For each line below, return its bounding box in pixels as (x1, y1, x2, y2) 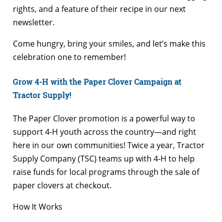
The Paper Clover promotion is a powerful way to (13, 112, 195, 124)
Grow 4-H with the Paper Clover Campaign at (13, 76, 181, 87)
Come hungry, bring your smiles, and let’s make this (13, 38, 206, 50)
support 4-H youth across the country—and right (13, 126, 196, 137)
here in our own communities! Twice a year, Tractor (13, 139, 205, 151)
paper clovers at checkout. (13, 179, 111, 191)
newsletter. (13, 17, 55, 28)
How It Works (13, 201, 62, 212)
